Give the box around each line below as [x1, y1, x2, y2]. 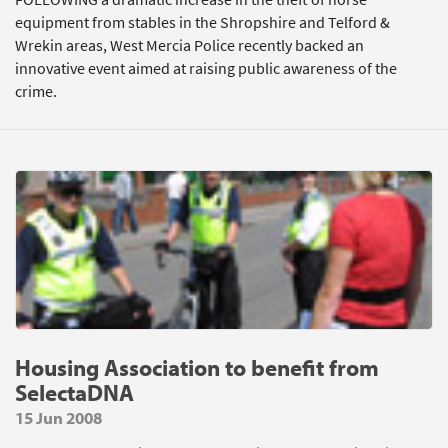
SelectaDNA [15, 378, 134, 407]
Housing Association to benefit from [15, 353, 379, 382]
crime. [15, 81, 57, 102]
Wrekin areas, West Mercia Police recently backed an [15, 35, 364, 56]
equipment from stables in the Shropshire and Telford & [15, 12, 390, 33]
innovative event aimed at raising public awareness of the [15, 58, 397, 79]
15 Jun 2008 [15, 407, 102, 428]
